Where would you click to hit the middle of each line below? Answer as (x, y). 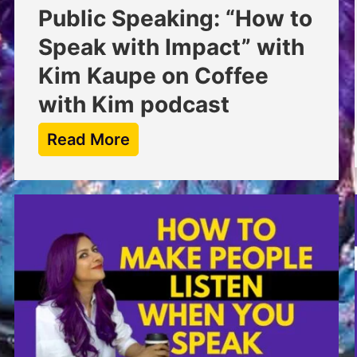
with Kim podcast (134, 105)
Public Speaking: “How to (176, 19)
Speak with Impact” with (172, 47)
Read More (89, 140)
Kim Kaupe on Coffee (154, 76)
